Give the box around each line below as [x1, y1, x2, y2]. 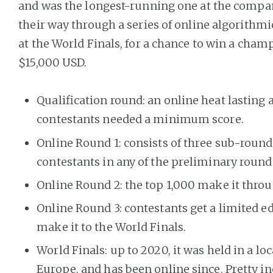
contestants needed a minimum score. [37, 112, 244, 127]
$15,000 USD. [18, 55, 87, 69]
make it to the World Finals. [37, 219, 186, 234]
